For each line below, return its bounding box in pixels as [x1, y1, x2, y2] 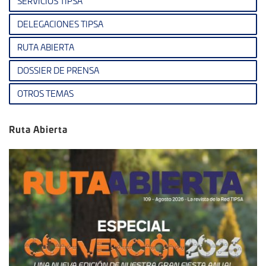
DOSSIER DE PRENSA [17, 65, 99, 76]
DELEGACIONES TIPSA [17, 18, 103, 30]
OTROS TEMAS [17, 88, 74, 99]
